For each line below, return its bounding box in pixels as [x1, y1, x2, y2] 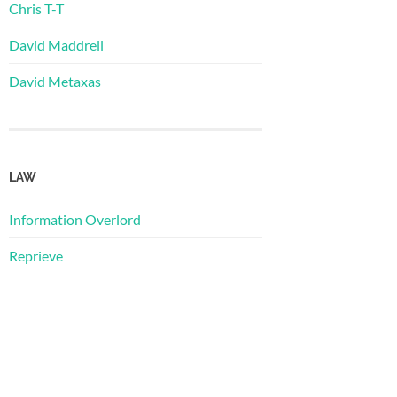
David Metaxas [9, 72, 101, 90]
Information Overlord [9, 211, 141, 229]
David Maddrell [9, 35, 104, 53]
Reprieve [9, 247, 63, 265]
